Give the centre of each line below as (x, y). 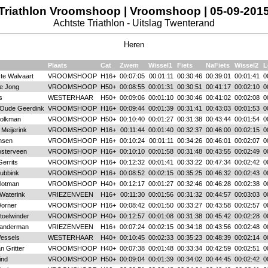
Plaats (57, 65)
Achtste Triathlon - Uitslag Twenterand (134, 23)
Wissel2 (246, 65)
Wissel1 (160, 65)
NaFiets (218, 65)
